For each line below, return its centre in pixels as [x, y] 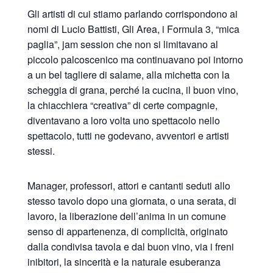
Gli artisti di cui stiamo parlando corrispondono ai [132, 13]
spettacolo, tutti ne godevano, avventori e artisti [128, 135]
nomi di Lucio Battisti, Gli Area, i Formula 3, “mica [133, 29]
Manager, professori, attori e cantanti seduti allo [129, 185]
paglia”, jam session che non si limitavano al [122, 44]
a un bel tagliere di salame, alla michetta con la [128, 74]
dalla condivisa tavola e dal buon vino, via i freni [130, 246]
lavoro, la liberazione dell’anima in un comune [126, 216]
